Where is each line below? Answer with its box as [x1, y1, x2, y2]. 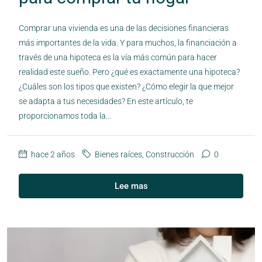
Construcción [146, 149, 194, 159]
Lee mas [114, 180, 148, 191]
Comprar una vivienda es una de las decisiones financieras [19, 23, 229, 33]
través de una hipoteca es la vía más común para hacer [19, 52, 217, 62]
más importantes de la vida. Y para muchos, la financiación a [19, 37, 237, 47]
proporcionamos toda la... [19, 111, 111, 120]
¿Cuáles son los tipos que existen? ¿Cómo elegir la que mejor [19, 81, 234, 91]
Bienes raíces [95, 149, 142, 159]
